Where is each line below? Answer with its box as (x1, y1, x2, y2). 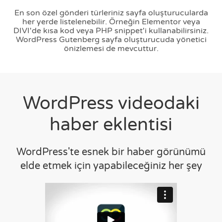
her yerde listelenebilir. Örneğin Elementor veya (22, 16, 200, 27)
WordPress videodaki (22, 92, 200, 114)
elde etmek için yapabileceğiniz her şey (20, 160, 202, 172)
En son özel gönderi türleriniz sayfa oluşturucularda (14, 7, 208, 18)
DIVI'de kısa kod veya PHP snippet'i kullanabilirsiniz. (13, 25, 209, 36)
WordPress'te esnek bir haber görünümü (16, 146, 206, 158)
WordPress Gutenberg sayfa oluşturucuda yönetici (15, 34, 207, 45)
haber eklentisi (50, 113, 172, 135)
